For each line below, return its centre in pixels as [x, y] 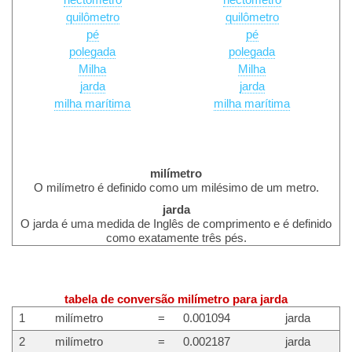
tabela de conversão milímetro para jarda [176, 299]
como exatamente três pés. [176, 238]
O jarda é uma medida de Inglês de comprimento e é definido [176, 224]
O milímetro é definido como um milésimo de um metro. [176, 187]
